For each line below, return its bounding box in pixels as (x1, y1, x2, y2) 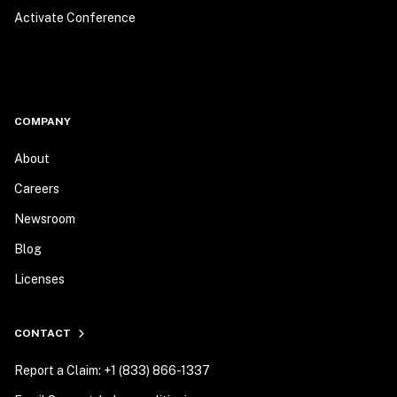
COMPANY (14, 115, 71, 128)
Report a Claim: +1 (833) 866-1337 (14, 363, 210, 378)
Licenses (14, 272, 65, 287)
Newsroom (14, 212, 75, 227)
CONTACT (14, 327, 71, 340)
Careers (14, 182, 59, 197)
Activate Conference (14, 11, 136, 26)
